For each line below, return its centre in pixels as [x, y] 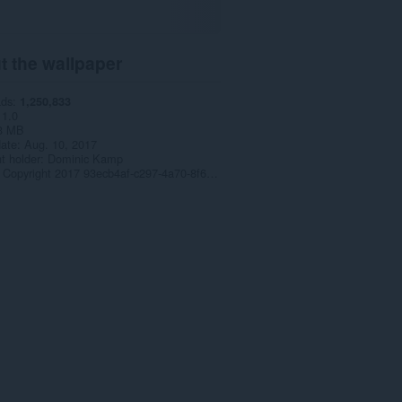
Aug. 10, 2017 [60, 144]
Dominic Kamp [85, 158]
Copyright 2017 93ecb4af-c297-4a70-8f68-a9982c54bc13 [212, 172]
